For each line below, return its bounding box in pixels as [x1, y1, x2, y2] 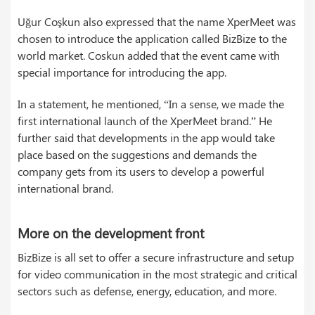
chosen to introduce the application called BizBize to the [18, 31, 287, 46]
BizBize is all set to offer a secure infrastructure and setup [18, 250, 294, 265]
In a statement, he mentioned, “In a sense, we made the [18, 96, 284, 112]
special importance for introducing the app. [18, 65, 226, 80]
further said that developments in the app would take [18, 130, 275, 146]
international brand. [18, 181, 113, 196]
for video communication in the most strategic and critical [18, 266, 297, 282]
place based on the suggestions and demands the [18, 147, 257, 162]
